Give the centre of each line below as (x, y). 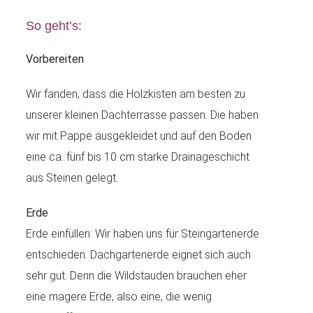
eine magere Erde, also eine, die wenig (119, 296)
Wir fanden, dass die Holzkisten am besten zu (136, 94)
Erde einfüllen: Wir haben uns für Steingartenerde (143, 233)
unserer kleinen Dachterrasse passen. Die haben (143, 115)
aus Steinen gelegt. (72, 177)
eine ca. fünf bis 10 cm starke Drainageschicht (138, 156)
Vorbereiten (55, 59)
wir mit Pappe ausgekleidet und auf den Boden (139, 136)
